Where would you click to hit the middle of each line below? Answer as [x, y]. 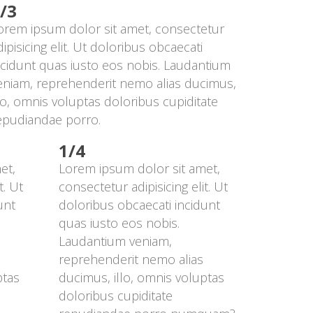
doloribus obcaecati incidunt [139, 205]
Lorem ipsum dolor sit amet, [139, 168]
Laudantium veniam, [115, 241]
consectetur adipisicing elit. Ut [143, 187]
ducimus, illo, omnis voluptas [141, 277]
